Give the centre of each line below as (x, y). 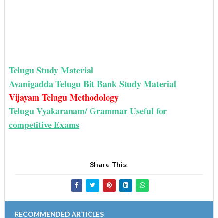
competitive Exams (44, 124)
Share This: (109, 165)
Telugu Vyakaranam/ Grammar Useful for (88, 111)
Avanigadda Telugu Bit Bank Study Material (92, 83)
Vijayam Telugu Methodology (65, 97)
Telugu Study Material (51, 70)
